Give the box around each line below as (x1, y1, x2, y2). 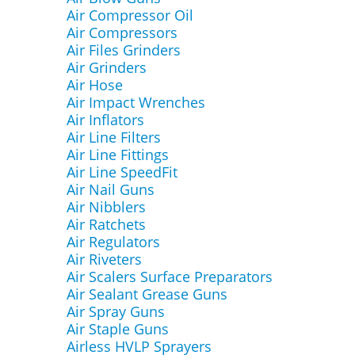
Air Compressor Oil (66, 6, 193, 25)
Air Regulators (66, 232, 160, 251)
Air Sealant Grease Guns (66, 284, 227, 303)
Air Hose (66, 75, 123, 94)
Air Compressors (66, 23, 177, 42)
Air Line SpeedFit (66, 162, 177, 181)
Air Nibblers (66, 197, 146, 216)
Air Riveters (66, 250, 142, 269)
